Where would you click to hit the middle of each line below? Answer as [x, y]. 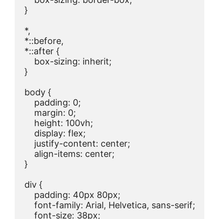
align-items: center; [69, 154]
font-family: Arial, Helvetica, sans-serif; [110, 205]
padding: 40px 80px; [72, 195]
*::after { [42, 51]
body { [38, 92]
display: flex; [55, 133]
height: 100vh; [59, 123]
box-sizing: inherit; [68, 62]
